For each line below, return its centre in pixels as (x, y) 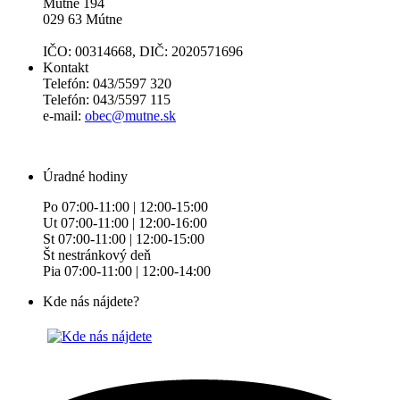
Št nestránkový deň (97, 255)
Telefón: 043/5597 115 (107, 100)
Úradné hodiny (85, 177)
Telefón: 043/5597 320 (107, 84)
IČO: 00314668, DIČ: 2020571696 (143, 52)
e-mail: (64, 116)
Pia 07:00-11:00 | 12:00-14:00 (127, 271)
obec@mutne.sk (130, 116)
